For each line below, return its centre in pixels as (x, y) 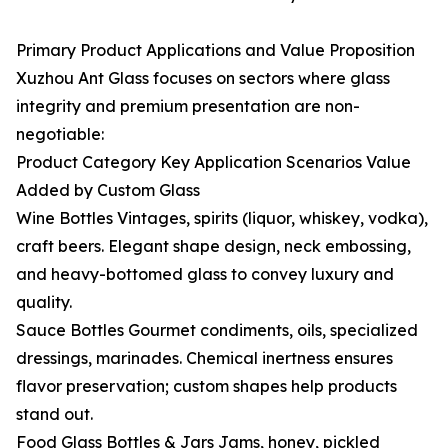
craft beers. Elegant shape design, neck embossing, (213, 246)
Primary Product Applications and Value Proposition (215, 50)
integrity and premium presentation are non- (188, 106)
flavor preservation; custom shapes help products (206, 386)
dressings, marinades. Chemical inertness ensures (204, 358)
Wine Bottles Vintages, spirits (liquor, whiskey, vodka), (222, 218)
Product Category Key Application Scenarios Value (213, 162)
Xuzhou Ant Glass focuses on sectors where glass (203, 78)
